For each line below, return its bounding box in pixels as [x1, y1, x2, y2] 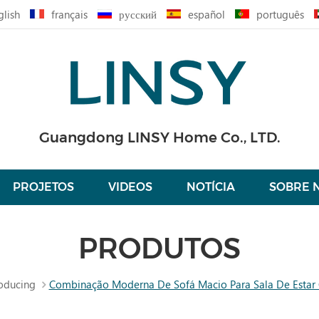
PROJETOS [13, 179, 74, 194]
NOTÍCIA [187, 179, 235, 194]
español [188, 7, 225, 21]
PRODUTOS [78, 230, 241, 266]
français [51, 7, 88, 21]
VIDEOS [108, 179, 152, 194]
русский [119, 7, 157, 21]
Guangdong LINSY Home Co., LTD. [38, 128, 281, 146]
